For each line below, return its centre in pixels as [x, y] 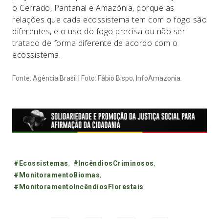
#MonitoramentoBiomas [57, 175]
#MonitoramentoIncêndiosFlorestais [79, 186]
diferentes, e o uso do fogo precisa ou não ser [99, 31]
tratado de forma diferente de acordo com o [95, 43]
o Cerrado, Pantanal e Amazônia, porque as [93, 8]
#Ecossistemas [41, 163]
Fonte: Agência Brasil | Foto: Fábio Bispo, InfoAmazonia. [97, 78]
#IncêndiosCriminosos [113, 163]
